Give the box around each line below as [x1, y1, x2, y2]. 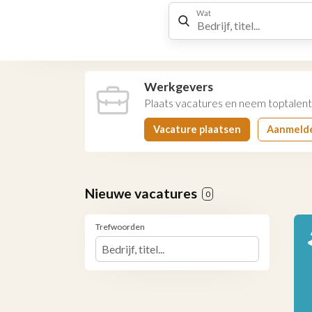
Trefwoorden [95, 221, 145, 232]
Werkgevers [144, 79, 213, 94]
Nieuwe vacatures [85, 185, 200, 201]
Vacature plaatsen [153, 123, 241, 135]
